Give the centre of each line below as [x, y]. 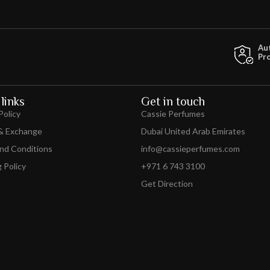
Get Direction [167, 183]
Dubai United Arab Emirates [193, 131]
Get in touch [173, 101]
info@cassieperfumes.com [190, 148]
